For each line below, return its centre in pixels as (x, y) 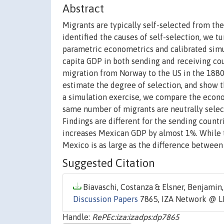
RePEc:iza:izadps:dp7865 (136, 217)
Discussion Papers (105, 199)
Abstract (83, 9)
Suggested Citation (109, 163)
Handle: (77, 217)
